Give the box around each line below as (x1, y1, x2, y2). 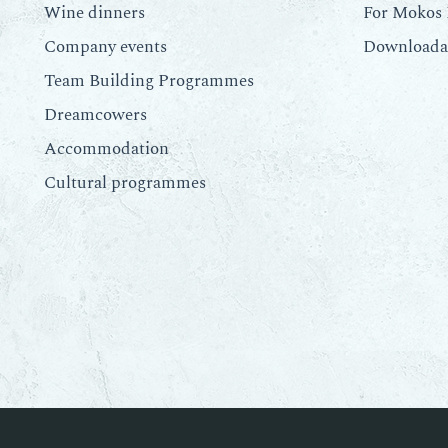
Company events (43, 33, 167, 60)
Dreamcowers (43, 101, 147, 128)
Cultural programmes (43, 169, 206, 196)
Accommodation (43, 135, 169, 162)
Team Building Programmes (43, 67, 254, 94)
